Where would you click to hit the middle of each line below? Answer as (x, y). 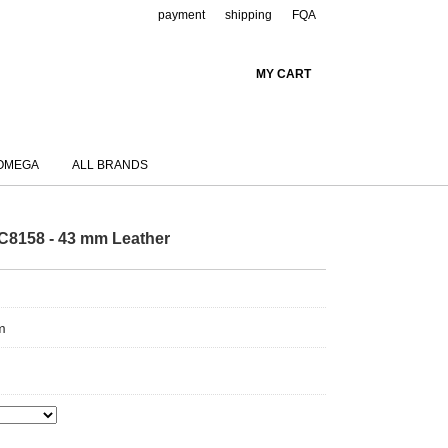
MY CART (283, 74)
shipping (248, 15)
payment (181, 15)
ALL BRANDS (110, 165)
